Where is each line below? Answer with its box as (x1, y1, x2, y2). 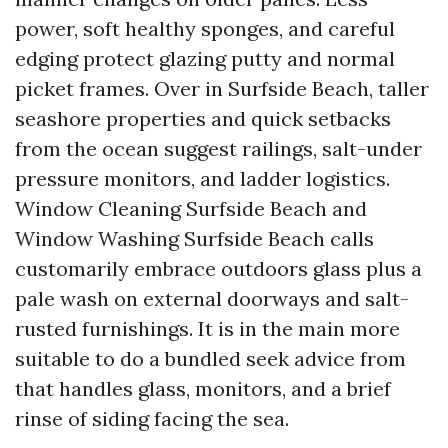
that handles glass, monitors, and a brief (15, 376, 391, 401)
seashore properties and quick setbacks (15, 106, 391, 131)
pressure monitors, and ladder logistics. (15, 166, 390, 191)
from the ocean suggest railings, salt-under (15, 136, 422, 161)
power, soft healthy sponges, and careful (15, 16, 395, 41)
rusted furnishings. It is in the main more (15, 316, 400, 341)
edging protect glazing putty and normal (15, 46, 395, 71)
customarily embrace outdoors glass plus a (15, 256, 422, 281)
